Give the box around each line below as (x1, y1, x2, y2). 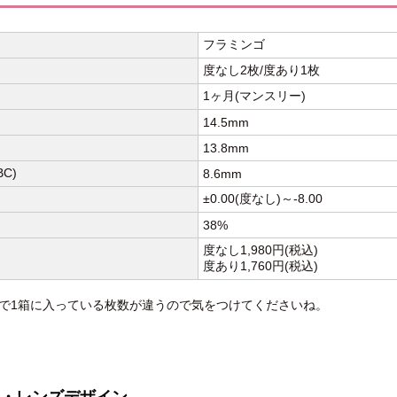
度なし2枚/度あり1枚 (203, 62, 320, 77)
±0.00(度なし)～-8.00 (203, 191, 323, 206)
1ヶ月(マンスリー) (203, 88, 306, 103)
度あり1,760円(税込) (203, 258, 318, 273)
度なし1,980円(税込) (203, 242, 318, 257)
